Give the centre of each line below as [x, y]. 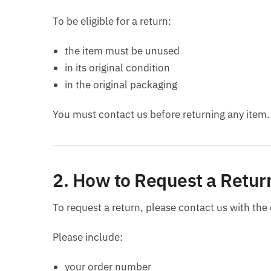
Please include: [88, 237]
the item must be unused [122, 51]
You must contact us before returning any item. [161, 115]
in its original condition [117, 68]
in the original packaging [121, 85]
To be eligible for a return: [112, 21]
